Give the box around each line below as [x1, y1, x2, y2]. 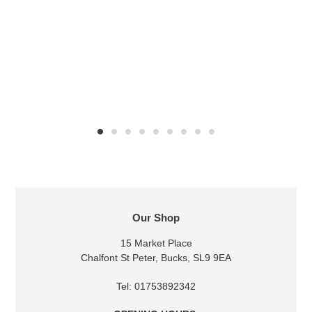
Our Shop [132, 211, 180, 224]
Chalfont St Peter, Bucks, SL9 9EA [81, 252, 231, 264]
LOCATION [118, 211, 193, 226]
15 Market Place [120, 237, 192, 249]
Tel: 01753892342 [116, 280, 196, 292]
